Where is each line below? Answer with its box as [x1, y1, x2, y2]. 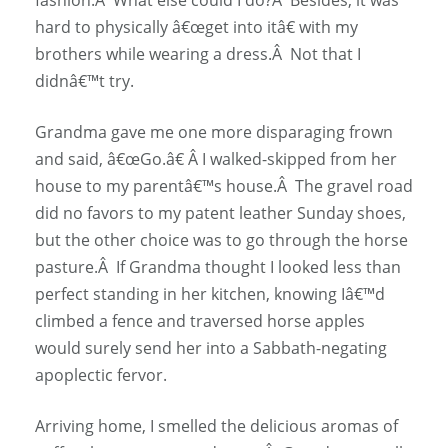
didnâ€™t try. [35, 69, 134, 92]
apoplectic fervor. [35, 363, 167, 386]
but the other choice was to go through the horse [35, 228, 408, 251]
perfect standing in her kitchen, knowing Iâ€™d [35, 282, 385, 305]
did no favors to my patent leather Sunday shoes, [35, 201, 406, 224]
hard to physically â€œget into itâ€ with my [35, 15, 358, 38]
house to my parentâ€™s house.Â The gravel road [35, 174, 413, 197]
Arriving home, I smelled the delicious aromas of [35, 414, 398, 437]
